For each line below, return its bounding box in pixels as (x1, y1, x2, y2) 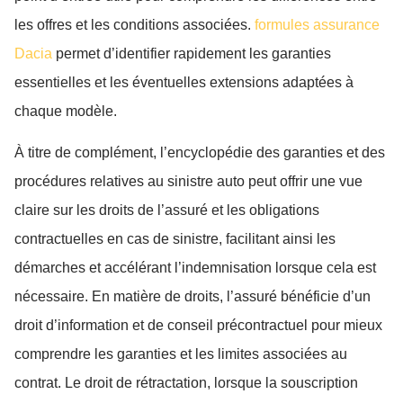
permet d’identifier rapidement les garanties (52, 45, 331, 61)
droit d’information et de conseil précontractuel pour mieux (14, 318, 382, 334)
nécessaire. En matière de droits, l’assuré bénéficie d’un (14, 289, 371, 305)
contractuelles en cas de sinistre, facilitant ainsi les (14, 231, 336, 247)
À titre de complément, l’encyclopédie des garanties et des (14, 145, 385, 161)
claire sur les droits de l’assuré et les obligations (14, 202, 319, 219)
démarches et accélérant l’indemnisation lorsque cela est (14, 260, 376, 276)
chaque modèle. (14, 103, 117, 119)
